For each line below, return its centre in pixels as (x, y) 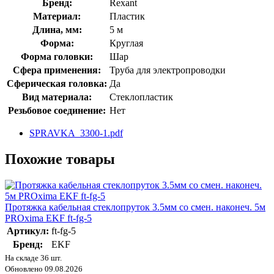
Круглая (126, 43)
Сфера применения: (57, 70)
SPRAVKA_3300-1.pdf (76, 133)
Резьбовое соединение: (57, 110)
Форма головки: (57, 56)
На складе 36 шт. (33, 257)
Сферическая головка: (57, 83)
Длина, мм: (57, 29)
